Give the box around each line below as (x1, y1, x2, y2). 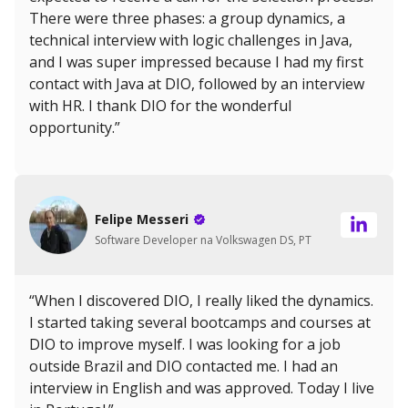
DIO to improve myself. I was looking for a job (29, 334, 341, 355)
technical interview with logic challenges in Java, (29, 30, 352, 51)
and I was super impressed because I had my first (29, 52, 363, 73)
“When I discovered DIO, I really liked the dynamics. (29, 291, 373, 311)
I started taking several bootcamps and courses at (29, 312, 371, 333)
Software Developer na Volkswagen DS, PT (95, 231, 311, 248)
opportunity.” (29, 117, 120, 138)
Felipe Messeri (95, 209, 189, 228)
